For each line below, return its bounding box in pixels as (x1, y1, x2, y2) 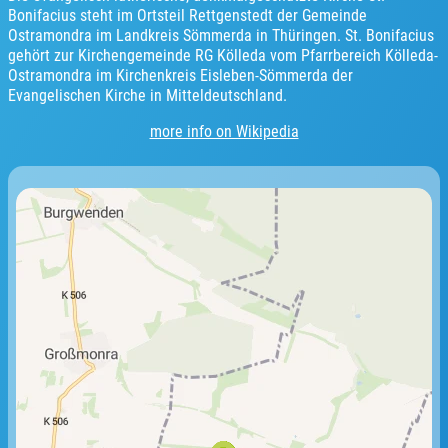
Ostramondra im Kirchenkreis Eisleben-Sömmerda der (8, 66, 353, 85)
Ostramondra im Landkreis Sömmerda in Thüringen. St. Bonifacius (8, 26, 434, 45)
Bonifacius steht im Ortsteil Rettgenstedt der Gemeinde (8, 6, 367, 25)
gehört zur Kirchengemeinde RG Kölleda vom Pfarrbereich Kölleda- (8, 46, 438, 65)
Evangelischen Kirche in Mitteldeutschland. (8, 86, 287, 105)
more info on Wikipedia (149, 122, 299, 141)
